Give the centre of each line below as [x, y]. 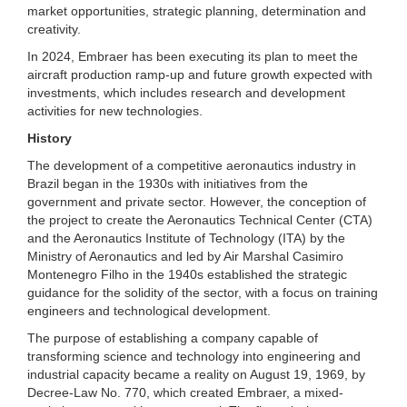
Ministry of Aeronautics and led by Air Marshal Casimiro [185, 256]
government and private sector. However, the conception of [197, 201]
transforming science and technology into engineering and [194, 356]
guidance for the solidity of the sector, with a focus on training [203, 292]
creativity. [54, 29]
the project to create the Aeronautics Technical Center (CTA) [200, 219]
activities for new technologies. [115, 110]
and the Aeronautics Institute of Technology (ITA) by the [186, 238]
